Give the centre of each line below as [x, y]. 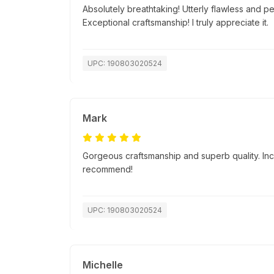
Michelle [103, 265]
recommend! [108, 169]
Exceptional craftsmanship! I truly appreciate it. [176, 23]
